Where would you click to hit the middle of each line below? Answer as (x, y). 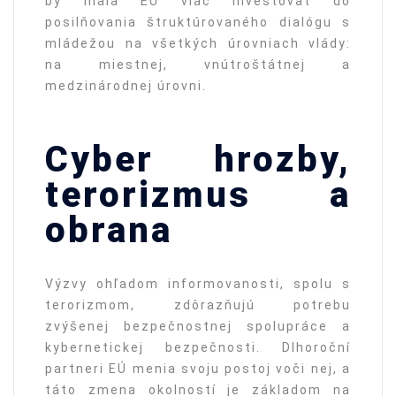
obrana (109, 231)
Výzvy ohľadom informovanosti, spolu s (198, 284)
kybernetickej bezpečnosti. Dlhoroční (198, 348)
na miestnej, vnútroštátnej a (198, 65)
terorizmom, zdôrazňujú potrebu (198, 305)
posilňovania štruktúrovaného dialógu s (198, 23)
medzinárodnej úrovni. (126, 86)
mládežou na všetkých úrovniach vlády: (198, 44)
